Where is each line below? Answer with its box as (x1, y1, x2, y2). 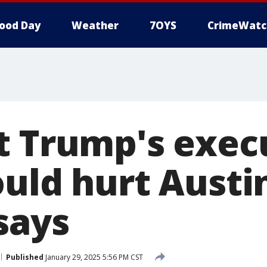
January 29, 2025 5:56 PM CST (44, 252, 143, 262)
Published (6, 252, 44, 262)
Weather (72, 18, 119, 32)
